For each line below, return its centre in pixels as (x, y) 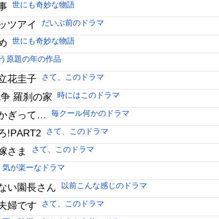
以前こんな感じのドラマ (104, 186)
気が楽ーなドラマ (33, 167)
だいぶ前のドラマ (73, 23)
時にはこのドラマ (88, 95)
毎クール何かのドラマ (90, 113)
